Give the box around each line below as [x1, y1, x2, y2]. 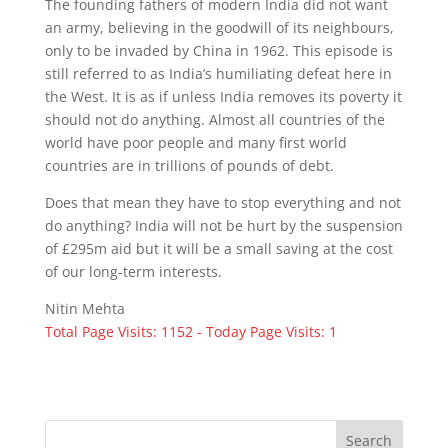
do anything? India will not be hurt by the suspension [44, 216, 403, 235]
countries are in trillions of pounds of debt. [44, 156, 334, 175]
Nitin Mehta [44, 299, 125, 318]
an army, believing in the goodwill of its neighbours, [44, 18, 394, 37]
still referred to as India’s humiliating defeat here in [44, 64, 392, 83]
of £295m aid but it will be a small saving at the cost [44, 239, 393, 258]
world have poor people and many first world [44, 133, 347, 152]
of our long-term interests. [44, 262, 222, 281]
